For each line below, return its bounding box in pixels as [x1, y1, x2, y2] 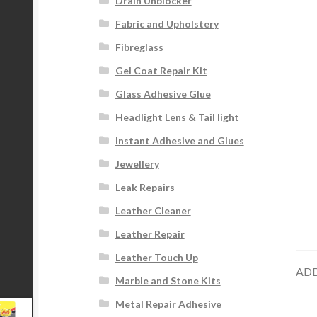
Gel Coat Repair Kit [115, 64, 207, 77]
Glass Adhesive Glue [115, 88, 211, 100]
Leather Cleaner [115, 204, 191, 217]
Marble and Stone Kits [115, 275, 221, 287]
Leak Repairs [115, 181, 175, 194]
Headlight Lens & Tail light [115, 111, 239, 124]
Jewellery [115, 158, 159, 171]
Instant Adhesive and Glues [115, 134, 244, 147]
